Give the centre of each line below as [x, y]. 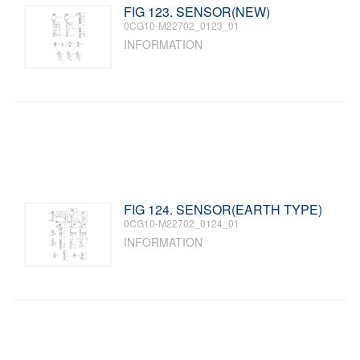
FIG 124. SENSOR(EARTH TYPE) [223, 209]
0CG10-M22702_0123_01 [182, 25]
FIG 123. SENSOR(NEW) [197, 12]
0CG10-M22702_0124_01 [182, 223]
